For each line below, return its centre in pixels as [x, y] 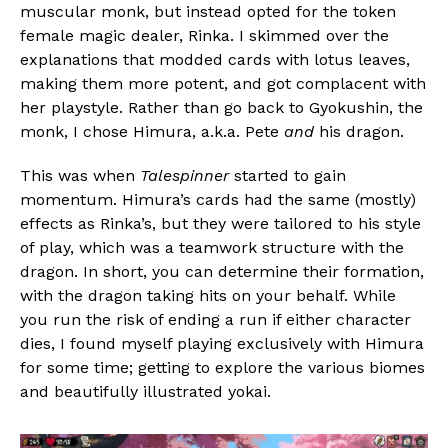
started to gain [287, 176]
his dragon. [359, 132]
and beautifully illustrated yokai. [145, 392]
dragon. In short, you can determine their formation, [222, 272]
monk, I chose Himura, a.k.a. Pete [152, 132]
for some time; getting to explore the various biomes [222, 368]
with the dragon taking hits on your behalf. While [208, 296]
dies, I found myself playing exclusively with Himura [222, 344]
